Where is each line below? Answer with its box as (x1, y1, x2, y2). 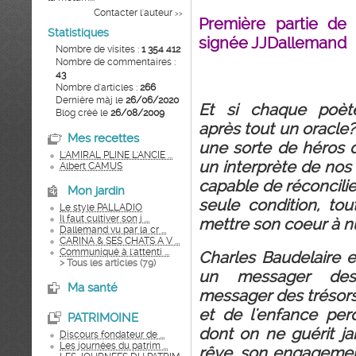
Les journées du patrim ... (60, 340, 168, 351)
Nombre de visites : (56, 44, 141, 55)
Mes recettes (68, 131, 139, 145)
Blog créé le (56, 107, 110, 118)
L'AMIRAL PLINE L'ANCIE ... (60, 149, 172, 161)
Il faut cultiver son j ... (60, 213, 149, 224)
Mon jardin (68, 184, 125, 198)
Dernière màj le (56, 95, 126, 106)
